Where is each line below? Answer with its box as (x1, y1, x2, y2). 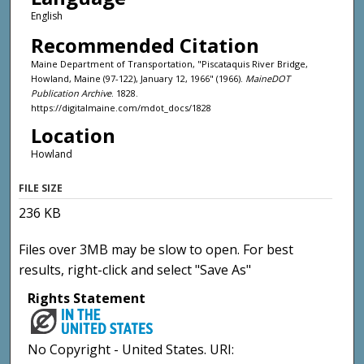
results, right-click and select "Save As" (19, 260, 252, 279)
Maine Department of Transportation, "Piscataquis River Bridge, (30, 57, 308, 70)
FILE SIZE (19, 180, 63, 195)
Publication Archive (30, 86, 111, 99)
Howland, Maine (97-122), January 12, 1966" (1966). (30, 71, 245, 84)
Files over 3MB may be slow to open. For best (19, 240, 294, 258)
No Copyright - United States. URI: (28, 340, 235, 359)
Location (30, 122, 115, 149)
